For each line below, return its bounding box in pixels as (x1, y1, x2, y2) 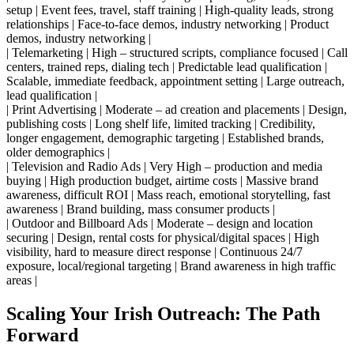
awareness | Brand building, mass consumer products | (6, 202, 275, 217)
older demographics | (6, 145, 110, 160)
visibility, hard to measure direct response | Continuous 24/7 (6, 245, 303, 259)
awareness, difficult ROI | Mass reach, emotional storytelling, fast (6, 188, 330, 202)
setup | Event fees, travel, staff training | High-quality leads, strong (6, 3, 333, 17)
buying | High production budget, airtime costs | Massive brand (6, 174, 318, 188)
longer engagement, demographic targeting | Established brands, (6, 131, 324, 145)
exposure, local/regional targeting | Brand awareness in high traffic (6, 259, 336, 273)
